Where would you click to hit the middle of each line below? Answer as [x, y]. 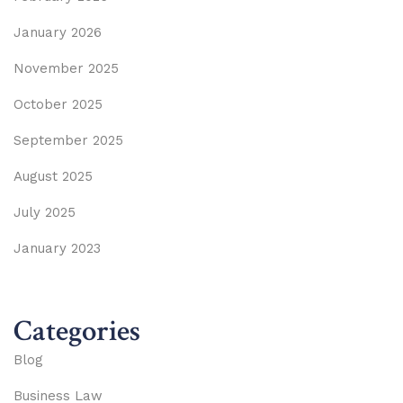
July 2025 [45, 212]
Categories [77, 331]
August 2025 [53, 176]
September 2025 [68, 140]
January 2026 [58, 32]
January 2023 [57, 248]
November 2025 [66, 68]
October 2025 [58, 104]
